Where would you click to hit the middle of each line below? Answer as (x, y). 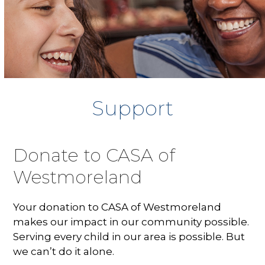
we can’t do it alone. (64, 251)
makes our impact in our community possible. (131, 222)
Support (132, 108)
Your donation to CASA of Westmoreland (117, 207)
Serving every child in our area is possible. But (129, 236)
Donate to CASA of (94, 155)
